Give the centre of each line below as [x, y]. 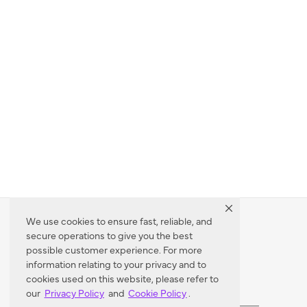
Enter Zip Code [115, 292]
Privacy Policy [74, 293]
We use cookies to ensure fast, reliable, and [119, 221]
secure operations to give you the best [109, 235]
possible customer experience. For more [114, 249]
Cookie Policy [158, 293]
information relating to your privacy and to [116, 264]
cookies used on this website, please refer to [122, 278]
